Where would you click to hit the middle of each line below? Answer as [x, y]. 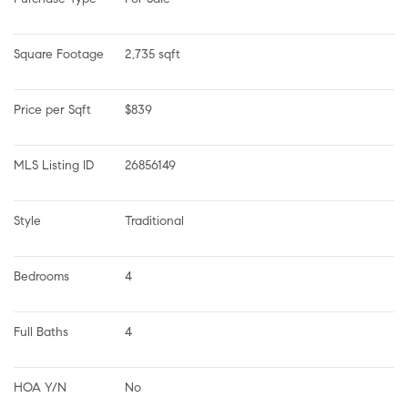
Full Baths [41, 331]
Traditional [154, 220]
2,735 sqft [153, 54]
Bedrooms [41, 276]
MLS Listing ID [54, 165]
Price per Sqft [52, 109]
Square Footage [59, 54]
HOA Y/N [40, 387]
